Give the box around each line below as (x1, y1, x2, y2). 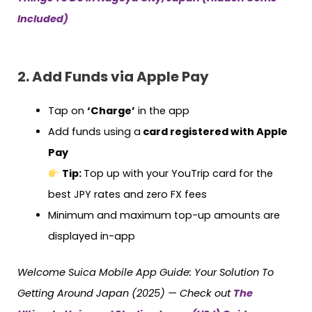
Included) (17, 11, 68, 26)
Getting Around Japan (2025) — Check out (17, 286, 233, 301)
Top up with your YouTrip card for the (84, 166, 274, 181)
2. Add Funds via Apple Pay (17, 67, 209, 87)
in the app (134, 104, 189, 118)
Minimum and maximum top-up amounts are (47, 208, 280, 223)
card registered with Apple (140, 125, 288, 139)
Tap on (47, 104, 87, 118)
